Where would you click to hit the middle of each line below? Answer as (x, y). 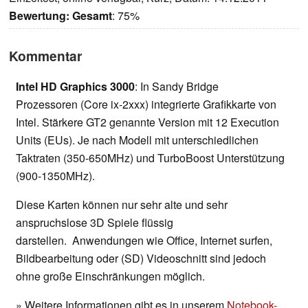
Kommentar (45, 56)
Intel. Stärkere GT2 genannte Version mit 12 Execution (147, 122)
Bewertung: (39, 16)
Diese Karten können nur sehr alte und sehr (122, 205)
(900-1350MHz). (55, 176)
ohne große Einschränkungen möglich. (110, 276)
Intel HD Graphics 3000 (75, 87)
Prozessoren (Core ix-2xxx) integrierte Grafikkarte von (146, 104)
